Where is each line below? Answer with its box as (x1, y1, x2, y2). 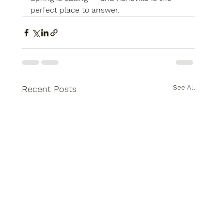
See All (173, 83, 196, 92)
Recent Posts (21, 84, 77, 94)
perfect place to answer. (30, 5, 120, 15)
